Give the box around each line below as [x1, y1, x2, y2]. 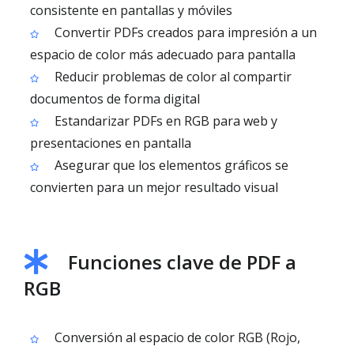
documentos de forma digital [30, 90, 200, 107]
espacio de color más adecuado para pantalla [30, 46, 296, 63]
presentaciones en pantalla [30, 134, 191, 152]
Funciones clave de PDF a [68, 249, 296, 275]
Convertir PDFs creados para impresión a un [51, 24, 317, 41]
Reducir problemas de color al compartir [51, 68, 292, 85]
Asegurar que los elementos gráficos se [51, 156, 288, 174]
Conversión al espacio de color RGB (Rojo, [51, 329, 300, 346]
